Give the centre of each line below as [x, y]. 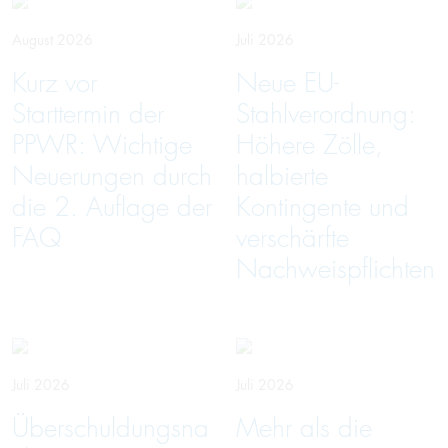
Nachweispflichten [335, 269]
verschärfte [292, 238]
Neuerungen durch [112, 176]
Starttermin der [88, 114]
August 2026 [52, 39]
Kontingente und [322, 207]
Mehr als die [304, 428]
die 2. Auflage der [112, 207]
